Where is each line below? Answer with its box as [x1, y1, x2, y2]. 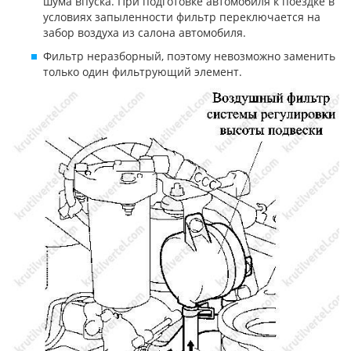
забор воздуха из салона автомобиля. [43, 24, 246, 40]
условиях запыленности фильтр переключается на [43, 9, 320, 24]
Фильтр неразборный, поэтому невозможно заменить [43, 48, 335, 63]
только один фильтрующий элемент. [43, 63, 242, 79]
